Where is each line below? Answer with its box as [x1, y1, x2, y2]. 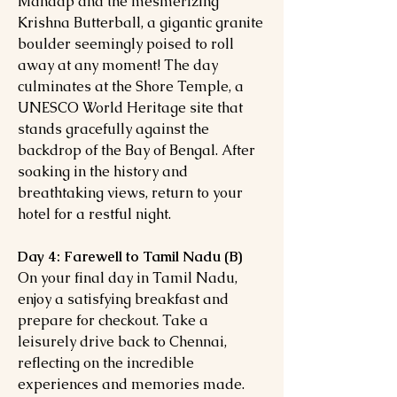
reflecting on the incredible [18, 354, 194, 372]
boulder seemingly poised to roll [18, 35, 234, 53]
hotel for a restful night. [18, 205, 171, 223]
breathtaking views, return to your [18, 183, 243, 202]
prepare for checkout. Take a [18, 311, 208, 330]
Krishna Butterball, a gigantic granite [18, 13, 263, 32]
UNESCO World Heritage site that [18, 98, 243, 117]
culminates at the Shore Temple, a [18, 77, 244, 96]
